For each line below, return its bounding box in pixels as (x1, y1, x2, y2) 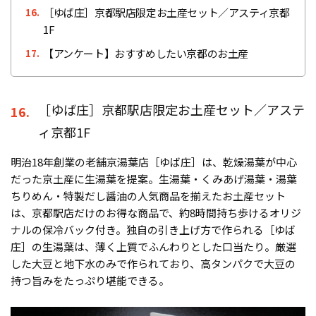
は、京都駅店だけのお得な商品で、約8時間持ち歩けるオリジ (11, 205, 301, 220)
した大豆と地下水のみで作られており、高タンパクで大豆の (11, 255, 296, 271)
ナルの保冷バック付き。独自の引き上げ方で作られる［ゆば (11, 221, 296, 237)
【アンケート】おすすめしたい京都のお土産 (43, 45, 249, 61)
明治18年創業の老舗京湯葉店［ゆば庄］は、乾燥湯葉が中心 (11, 154, 297, 169)
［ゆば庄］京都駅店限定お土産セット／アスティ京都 (43, 4, 290, 20)
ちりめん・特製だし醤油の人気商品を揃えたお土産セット (11, 188, 286, 203)
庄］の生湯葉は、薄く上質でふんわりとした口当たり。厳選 (11, 238, 296, 254)
